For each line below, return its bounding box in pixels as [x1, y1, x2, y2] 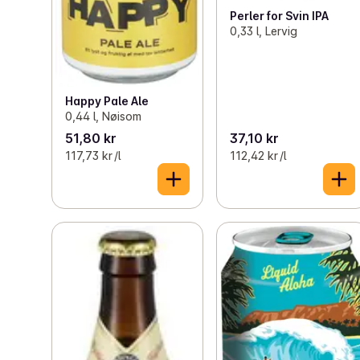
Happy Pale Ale [65, 93, 149, 108]
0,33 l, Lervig [230, 24, 298, 39]
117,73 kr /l [65, 149, 121, 163]
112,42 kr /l [230, 149, 287, 163]
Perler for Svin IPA [230, 9, 329, 23]
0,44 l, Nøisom [65, 108, 141, 123]
